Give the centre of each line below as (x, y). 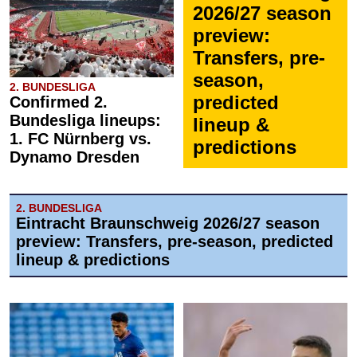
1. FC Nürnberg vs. (80, 139)
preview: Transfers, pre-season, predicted (175, 242)
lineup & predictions (93, 260)
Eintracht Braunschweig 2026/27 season (168, 224)
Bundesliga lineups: (85, 121)
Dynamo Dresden (75, 157)
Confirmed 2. (59, 102)
